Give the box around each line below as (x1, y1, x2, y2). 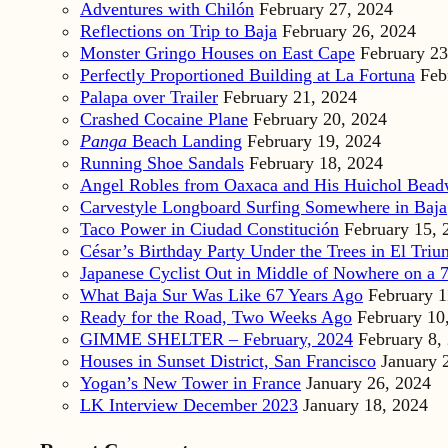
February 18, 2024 (249, 153, 383, 174)
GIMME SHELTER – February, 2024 (80, 329, 353, 350)
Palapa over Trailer (80, 87, 218, 108)
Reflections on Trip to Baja (80, 21, 277, 42)
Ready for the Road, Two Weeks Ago (80, 307, 352, 328)
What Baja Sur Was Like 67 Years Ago (80, 285, 363, 306)
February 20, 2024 (253, 109, 387, 130)
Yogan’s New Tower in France (80, 373, 301, 394)
